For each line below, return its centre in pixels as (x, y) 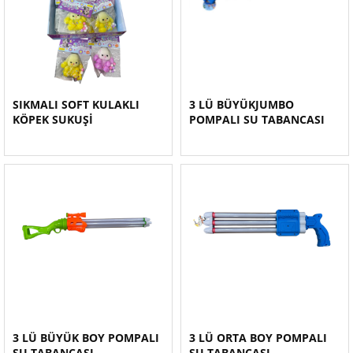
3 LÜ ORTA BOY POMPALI (258, 338)
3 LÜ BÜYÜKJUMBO (242, 104)
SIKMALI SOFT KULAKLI (76, 104)
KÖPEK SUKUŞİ (53, 119)
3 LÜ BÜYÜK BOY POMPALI (86, 338)
